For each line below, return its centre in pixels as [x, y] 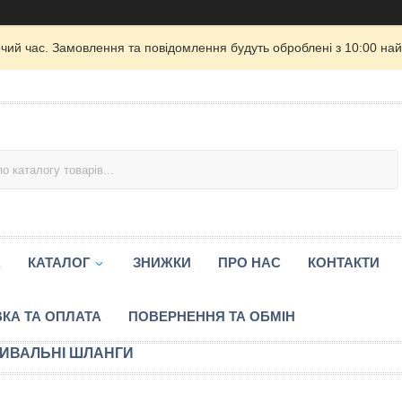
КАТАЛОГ [59, 262]
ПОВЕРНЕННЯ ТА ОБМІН [212, 316]
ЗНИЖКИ [162, 262]
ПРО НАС [249, 262]
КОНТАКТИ [344, 262]
